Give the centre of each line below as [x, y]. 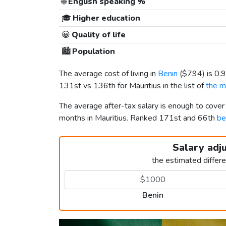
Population [93, 52]
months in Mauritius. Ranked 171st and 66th [138, 118]
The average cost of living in [108, 74]
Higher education [105, 18]
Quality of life [98, 35]
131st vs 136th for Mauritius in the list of [132, 86]
